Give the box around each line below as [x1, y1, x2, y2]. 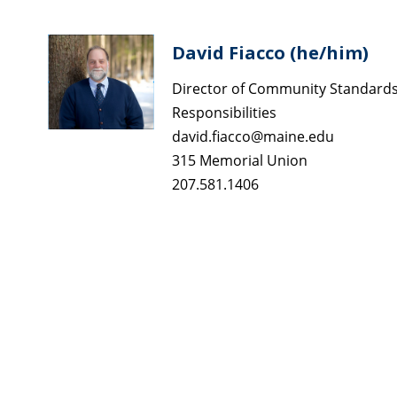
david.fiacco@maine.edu [172, 126, 334, 146]
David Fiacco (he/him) [172, 40, 369, 65]
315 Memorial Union [172, 150, 307, 170]
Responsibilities [172, 102, 276, 122]
